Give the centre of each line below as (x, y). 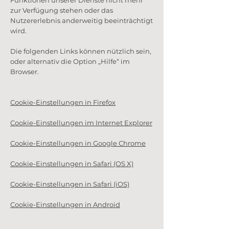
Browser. (25, 72)
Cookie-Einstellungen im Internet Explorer (81, 123)
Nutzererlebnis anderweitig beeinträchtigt (82, 20)
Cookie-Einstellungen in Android (65, 204)
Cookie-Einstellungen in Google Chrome (78, 143)
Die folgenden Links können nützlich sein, (81, 51)
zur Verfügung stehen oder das (62, 10)
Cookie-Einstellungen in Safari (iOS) (70, 184)
